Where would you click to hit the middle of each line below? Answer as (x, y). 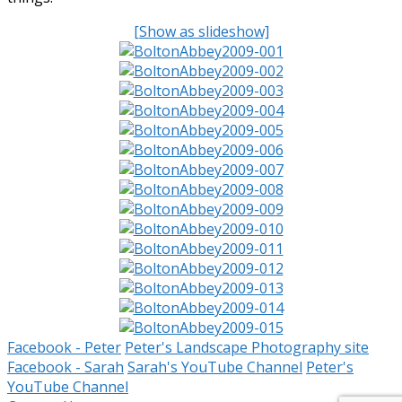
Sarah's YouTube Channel (215, 367)
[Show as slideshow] (201, 31)
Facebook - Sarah (66, 367)
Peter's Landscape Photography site (247, 347)
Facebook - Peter (64, 347)
